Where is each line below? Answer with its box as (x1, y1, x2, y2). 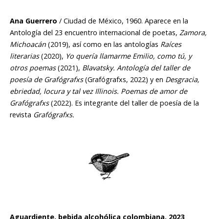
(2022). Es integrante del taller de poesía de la (49, 98, 199, 108)
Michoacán (10, 40, 48, 49)
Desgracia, (165, 75, 199, 85)
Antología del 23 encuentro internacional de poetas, (10, 28, 179, 38)
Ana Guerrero (10, 16, 57, 26)
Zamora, (179, 28, 207, 38)
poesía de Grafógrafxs (10, 75, 83, 85)
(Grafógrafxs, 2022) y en (83, 75, 165, 85)
